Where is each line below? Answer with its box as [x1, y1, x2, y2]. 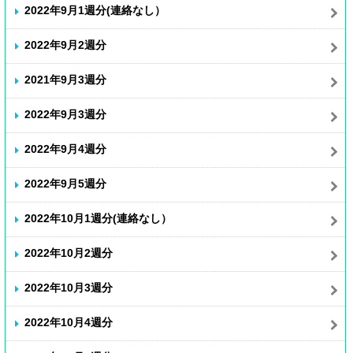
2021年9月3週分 [24, 73, 106, 86]
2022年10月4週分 [24, 316, 113, 329]
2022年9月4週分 [24, 143, 106, 155]
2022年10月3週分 [24, 281, 113, 294]
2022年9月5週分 [24, 177, 106, 190]
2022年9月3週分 [24, 108, 106, 121]
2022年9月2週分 [24, 39, 106, 51]
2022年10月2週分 [24, 247, 113, 259]
